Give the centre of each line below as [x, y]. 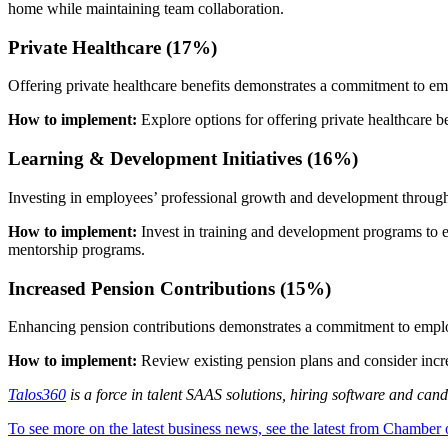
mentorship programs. [76, 249]
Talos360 [37, 395]
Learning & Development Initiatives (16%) [183, 159]
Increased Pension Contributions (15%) [169, 288]
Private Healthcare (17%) [112, 47]
